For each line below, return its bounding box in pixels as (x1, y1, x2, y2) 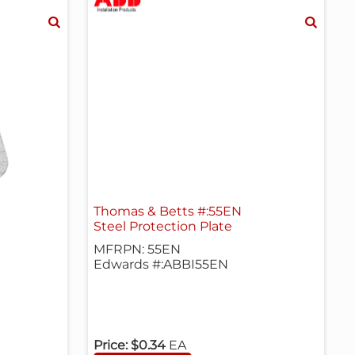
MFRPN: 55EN (94, 242, 181, 258)
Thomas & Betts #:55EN (94, 204, 242, 219)
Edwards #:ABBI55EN (94, 257, 229, 273)
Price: (94, 338, 128, 353)
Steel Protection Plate (94, 219, 233, 235)
